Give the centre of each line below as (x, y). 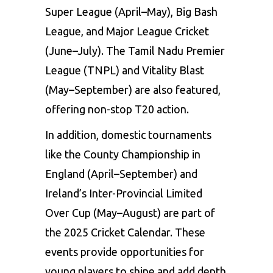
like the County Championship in (123, 154)
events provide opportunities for (125, 251)
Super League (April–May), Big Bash (131, 11)
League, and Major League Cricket (127, 31)
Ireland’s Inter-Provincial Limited (124, 193)
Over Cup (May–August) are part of (130, 212)
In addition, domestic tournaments (128, 134)
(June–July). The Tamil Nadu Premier (135, 50)
